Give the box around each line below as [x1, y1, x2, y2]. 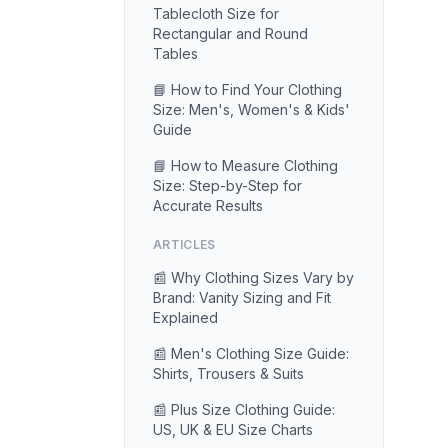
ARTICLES [153, 237, 216, 252]
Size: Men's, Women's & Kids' [153, 101, 350, 118]
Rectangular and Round [153, 25, 308, 42]
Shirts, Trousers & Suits [153, 365, 304, 382]
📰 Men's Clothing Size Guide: [153, 345, 349, 362]
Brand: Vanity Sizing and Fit [153, 289, 331, 306]
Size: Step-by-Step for [153, 177, 302, 194]
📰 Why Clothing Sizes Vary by [153, 269, 354, 286]
